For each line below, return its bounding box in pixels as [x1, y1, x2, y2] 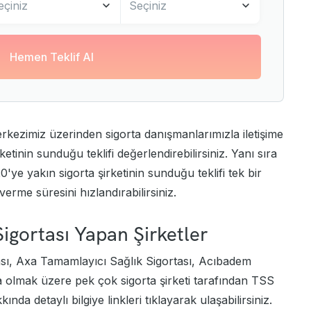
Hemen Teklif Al [9, 50, 94, 65]
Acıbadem [199, 254, 251, 269]
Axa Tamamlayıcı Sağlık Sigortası [16, 254, 192, 269]
